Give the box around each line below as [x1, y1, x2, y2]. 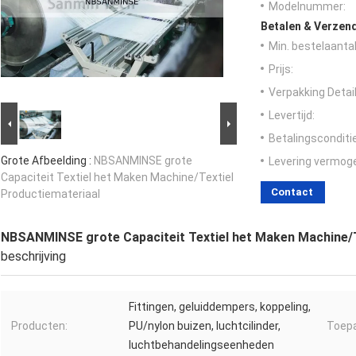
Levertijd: [269, 109, 315, 122]
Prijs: [269, 63, 293, 76]
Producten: [11, 319, 68, 333]
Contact [271, 186, 313, 199]
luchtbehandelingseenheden [129, 339, 274, 352]
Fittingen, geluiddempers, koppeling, [129, 300, 311, 314]
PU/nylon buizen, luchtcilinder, [129, 319, 281, 333]
